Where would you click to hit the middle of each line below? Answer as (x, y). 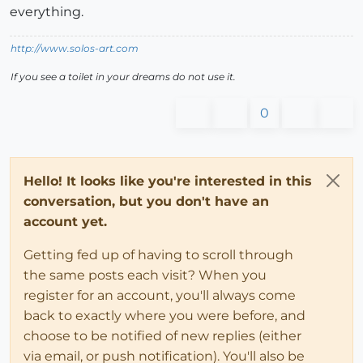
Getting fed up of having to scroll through (158, 254)
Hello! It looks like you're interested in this (168, 181)
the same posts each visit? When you (145, 275)
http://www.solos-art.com (75, 48)
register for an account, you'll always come (160, 295)
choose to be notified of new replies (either (162, 335)
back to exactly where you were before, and (164, 315)
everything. (47, 11)
